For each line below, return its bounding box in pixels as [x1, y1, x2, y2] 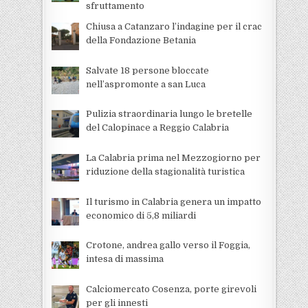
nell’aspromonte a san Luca [85, 78, 206, 89]
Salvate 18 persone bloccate [85, 65, 209, 76]
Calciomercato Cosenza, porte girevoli [85, 283, 256, 294]
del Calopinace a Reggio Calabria [85, 122, 229, 133]
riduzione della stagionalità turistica [85, 166, 245, 177]
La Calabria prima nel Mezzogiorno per [85, 153, 261, 164]
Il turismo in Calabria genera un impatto [85, 196, 261, 207]
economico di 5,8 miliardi [85, 210, 196, 221]
